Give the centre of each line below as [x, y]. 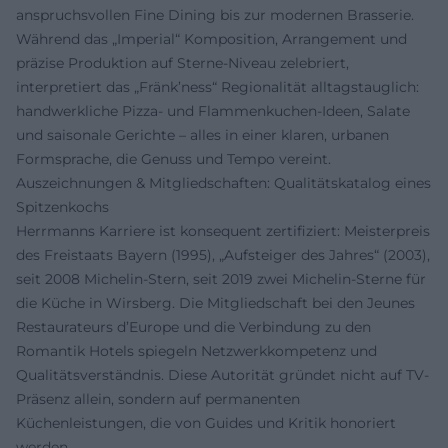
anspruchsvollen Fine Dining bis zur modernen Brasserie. [215, 15]
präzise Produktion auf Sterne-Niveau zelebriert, [182, 63]
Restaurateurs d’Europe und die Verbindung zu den [193, 327]
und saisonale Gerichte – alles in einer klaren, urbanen [202, 135]
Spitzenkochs [62, 207]
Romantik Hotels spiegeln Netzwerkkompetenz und [196, 351]
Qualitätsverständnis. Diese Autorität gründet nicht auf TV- [222, 375]
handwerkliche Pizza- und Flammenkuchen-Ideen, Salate [213, 111]
